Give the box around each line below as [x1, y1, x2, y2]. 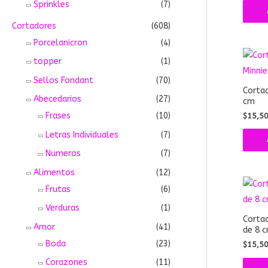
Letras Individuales [45, 129, 118, 140]
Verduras [45, 203, 80, 214]
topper [33, 56, 62, 67]
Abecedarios [33, 94, 81, 105]
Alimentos [33, 167, 75, 178]
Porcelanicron [33, 37, 87, 48]
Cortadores [12, 20, 56, 31]
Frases [45, 111, 71, 121]
